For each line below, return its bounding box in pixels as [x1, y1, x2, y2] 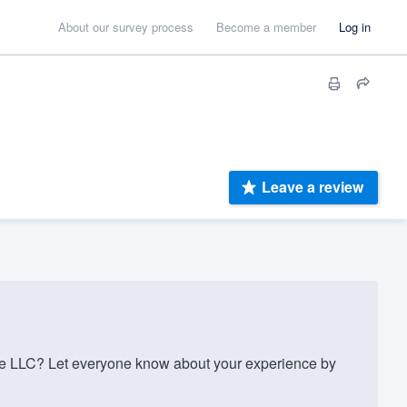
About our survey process [58, 18, 194, 35]
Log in [339, 18, 371, 35]
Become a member [216, 18, 316, 35]
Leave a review [262, 176, 363, 198]
